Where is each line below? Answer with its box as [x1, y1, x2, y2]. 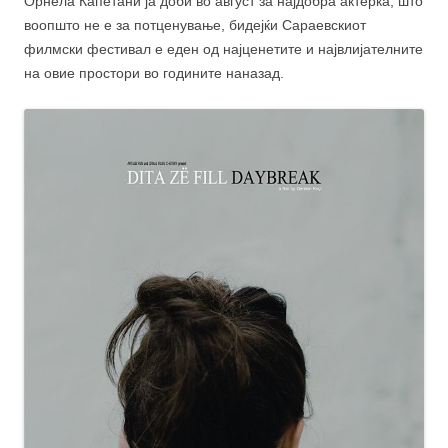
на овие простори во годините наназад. [24, 65, 284, 82]
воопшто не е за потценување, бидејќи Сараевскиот [24, 17, 366, 34]
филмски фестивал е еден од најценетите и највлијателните [24, 41, 423, 58]
